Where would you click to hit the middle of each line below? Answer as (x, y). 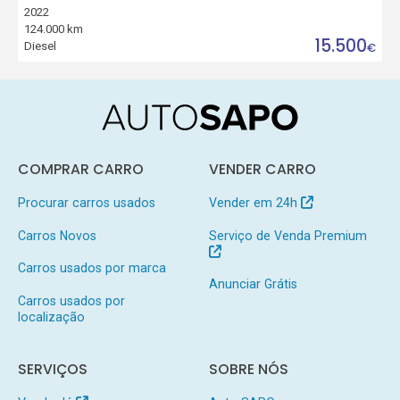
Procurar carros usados (86, 202)
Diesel (41, 46)
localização (51, 317)
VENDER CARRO (262, 169)
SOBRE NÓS (248, 369)
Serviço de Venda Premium (287, 235)
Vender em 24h (254, 202)
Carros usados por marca (92, 268)
